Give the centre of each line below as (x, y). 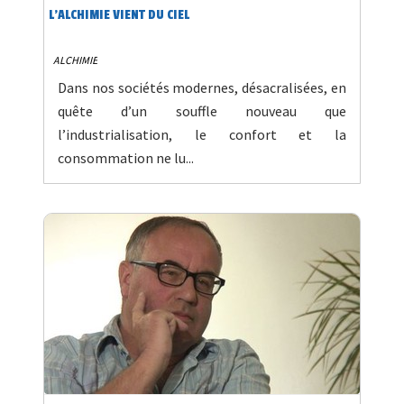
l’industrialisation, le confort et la (202, 135)
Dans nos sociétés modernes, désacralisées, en (202, 88)
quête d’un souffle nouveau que (202, 111)
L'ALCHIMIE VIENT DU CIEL (119, 15)
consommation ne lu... (126, 158)
